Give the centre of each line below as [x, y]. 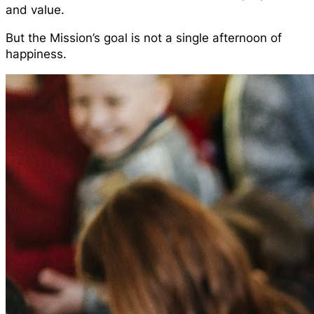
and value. [35, 9]
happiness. [36, 54]
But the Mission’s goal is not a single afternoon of [144, 37]
